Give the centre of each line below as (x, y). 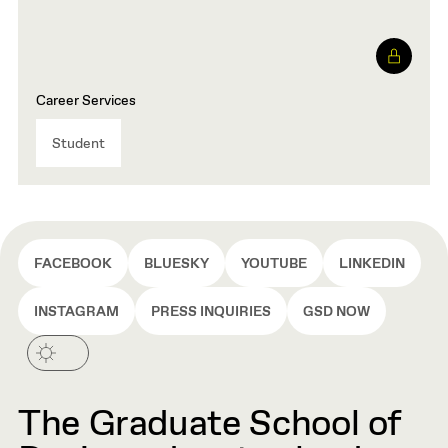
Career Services (86, 101)
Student (78, 144)
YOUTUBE (274, 264)
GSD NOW (336, 312)
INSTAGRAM (76, 312)
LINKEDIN (372, 264)
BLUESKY (176, 264)
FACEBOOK (73, 264)
